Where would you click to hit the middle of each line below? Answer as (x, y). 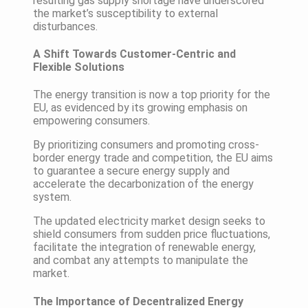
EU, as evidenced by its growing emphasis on (140, 108)
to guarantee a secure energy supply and (131, 171)
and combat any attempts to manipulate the (141, 261)
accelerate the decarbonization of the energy (143, 184)
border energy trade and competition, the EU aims (153, 158)
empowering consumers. (91, 121)
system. (52, 197)
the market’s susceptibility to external (125, 13)
